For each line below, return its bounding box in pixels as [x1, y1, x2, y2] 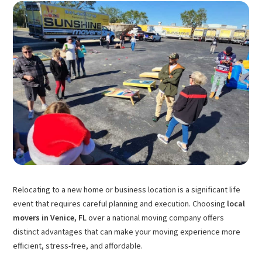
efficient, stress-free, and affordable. [13, 240, 143, 251]
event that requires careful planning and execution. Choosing [13, 198, 227, 209]
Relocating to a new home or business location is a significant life [13, 184, 241, 195]
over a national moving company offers [87, 212, 225, 223]
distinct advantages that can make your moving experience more [13, 226, 241, 237]
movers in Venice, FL [13, 212, 87, 223]
